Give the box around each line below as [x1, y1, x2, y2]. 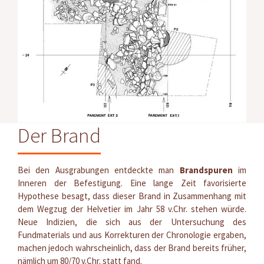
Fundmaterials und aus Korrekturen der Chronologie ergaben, [18, 229, 246, 240]
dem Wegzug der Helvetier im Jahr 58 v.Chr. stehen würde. [18, 203, 246, 214]
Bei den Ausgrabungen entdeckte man [18, 164, 180, 176]
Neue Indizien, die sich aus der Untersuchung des [18, 216, 246, 227]
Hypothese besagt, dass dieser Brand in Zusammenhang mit [18, 190, 246, 202]
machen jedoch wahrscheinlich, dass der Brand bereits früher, [18, 242, 246, 253]
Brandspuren [179, 164, 233, 176]
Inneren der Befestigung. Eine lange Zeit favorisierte [18, 177, 246, 189]
